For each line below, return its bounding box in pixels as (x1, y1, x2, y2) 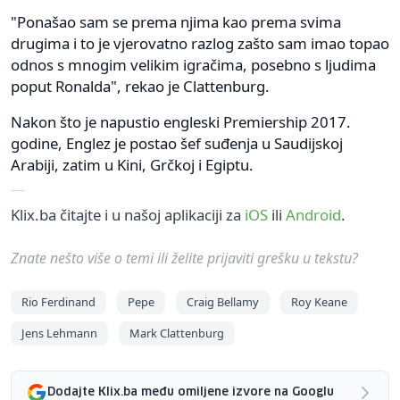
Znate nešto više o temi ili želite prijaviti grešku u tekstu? (11, 247, 358, 268)
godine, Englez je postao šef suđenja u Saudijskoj (11, 132, 343, 154)
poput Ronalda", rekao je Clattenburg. (11, 75, 270, 96)
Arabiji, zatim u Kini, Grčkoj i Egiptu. (11, 154, 254, 175)
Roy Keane (291, 293, 347, 310)
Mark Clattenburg (129, 324, 224, 341)
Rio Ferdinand (21, 293, 96, 310)
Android (286, 204, 341, 225)
